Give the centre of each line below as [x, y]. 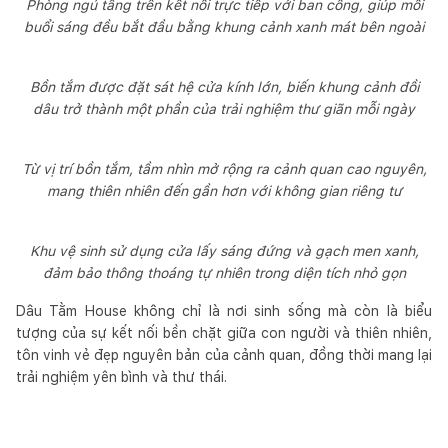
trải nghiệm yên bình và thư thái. [121, 376]
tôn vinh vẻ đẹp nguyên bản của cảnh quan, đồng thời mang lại [224, 354]
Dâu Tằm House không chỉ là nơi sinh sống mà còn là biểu [224, 310]
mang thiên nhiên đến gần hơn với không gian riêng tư [224, 190]
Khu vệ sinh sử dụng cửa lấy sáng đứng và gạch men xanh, [224, 250]
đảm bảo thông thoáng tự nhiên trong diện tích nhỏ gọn [224, 272]
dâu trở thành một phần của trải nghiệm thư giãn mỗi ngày [224, 108]
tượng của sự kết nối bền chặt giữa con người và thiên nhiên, [224, 332]
